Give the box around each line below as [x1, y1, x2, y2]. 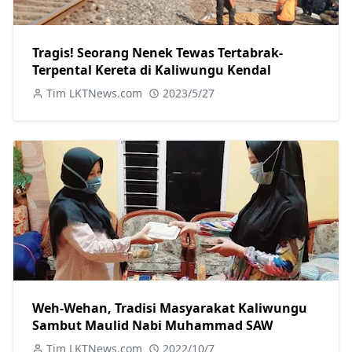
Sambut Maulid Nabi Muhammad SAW [32, 317, 273, 335]
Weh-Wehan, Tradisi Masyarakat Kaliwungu [32, 299, 307, 317]
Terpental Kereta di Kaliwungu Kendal [32, 61, 271, 79]
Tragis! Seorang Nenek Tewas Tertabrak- [32, 44, 283, 62]
